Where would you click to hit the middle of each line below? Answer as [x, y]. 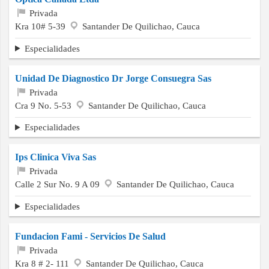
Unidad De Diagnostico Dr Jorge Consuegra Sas [113, 78]
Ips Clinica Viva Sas [56, 157]
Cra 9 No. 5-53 [44, 105]
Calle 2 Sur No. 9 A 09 [59, 184]
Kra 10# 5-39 [41, 26]
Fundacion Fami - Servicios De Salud [90, 236]
